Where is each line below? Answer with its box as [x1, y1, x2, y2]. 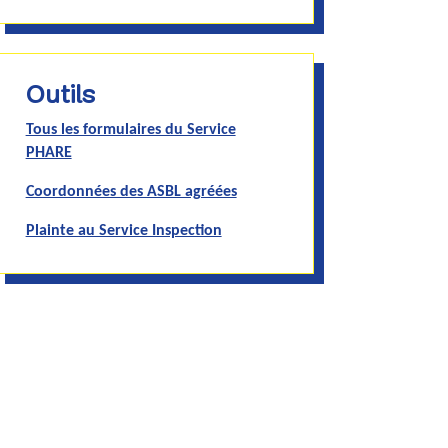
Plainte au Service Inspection [25, 223, 222, 240]
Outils [25, 84, 95, 110]
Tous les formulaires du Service [25, 122, 236, 139]
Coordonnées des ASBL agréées [25, 184, 237, 201]
